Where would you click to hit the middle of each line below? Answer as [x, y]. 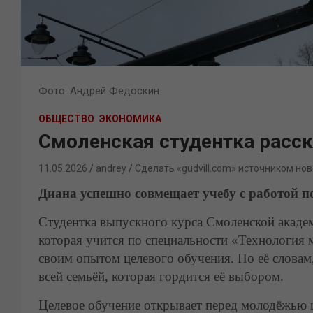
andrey [111, 168]
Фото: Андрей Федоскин [99, 91]
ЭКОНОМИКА [130, 119]
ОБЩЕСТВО [66, 119]
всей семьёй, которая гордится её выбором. [161, 276]
